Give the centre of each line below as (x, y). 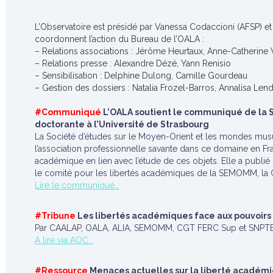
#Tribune (55, 216)
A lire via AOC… (64, 240)
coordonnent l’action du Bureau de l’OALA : (120, 39)
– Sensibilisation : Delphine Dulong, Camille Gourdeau (141, 76)
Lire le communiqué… (77, 185)
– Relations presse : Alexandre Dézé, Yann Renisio (133, 63)
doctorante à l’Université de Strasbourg (122, 124)
